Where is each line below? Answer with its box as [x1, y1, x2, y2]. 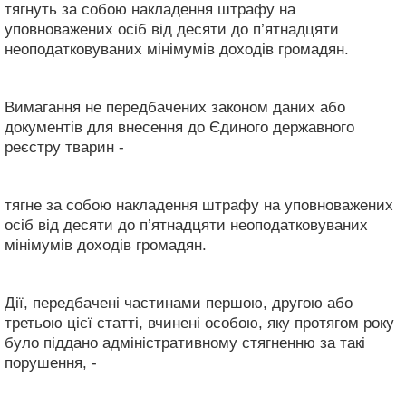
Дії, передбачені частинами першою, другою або [5, 294, 353, 312]
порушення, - [5, 353, 97, 372]
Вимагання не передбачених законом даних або [5, 98, 345, 116]
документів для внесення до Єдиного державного [5, 118, 354, 136]
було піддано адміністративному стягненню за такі [5, 333, 365, 352]
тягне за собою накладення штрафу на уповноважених [5, 196, 393, 214]
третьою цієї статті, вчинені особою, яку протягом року [5, 314, 394, 332]
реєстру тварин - [5, 138, 124, 156]
